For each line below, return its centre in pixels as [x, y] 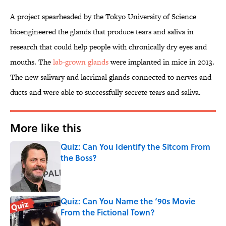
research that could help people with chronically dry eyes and [108, 47]
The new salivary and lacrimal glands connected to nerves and [111, 77]
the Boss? [79, 158]
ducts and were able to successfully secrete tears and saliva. [106, 92]
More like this [46, 128]
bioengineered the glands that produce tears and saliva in [102, 32]
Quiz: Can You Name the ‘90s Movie [128, 201]
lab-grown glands [81, 62]
